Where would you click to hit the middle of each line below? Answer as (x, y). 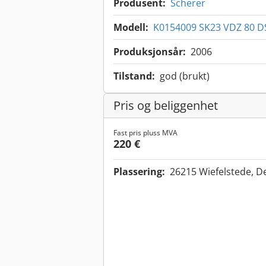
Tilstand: (134, 76)
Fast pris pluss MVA (145, 133)
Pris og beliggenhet (166, 106)
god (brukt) (185, 76)
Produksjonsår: (150, 52)
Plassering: (139, 172)
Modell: (131, 28)
